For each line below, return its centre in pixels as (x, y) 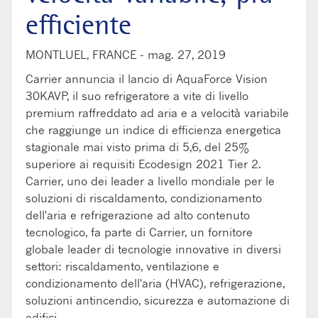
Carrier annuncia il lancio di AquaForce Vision (147, 78)
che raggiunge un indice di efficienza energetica (153, 130)
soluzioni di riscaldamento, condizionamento (144, 198)
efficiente (78, 24)
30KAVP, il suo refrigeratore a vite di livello (137, 95)
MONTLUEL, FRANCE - (87, 54)
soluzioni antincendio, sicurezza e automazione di (158, 300)
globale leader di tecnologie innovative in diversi (153, 249)
